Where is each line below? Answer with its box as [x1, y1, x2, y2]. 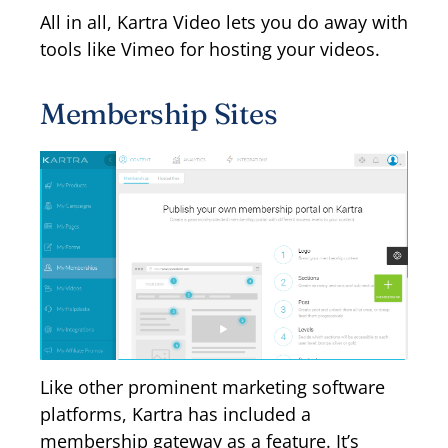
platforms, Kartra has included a [40, 401, 311, 426]
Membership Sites [40, 95, 277, 131]
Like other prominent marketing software [40, 374, 385, 399]
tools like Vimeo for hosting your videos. [40, 37, 380, 62]
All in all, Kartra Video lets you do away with [40, 10, 408, 35]
